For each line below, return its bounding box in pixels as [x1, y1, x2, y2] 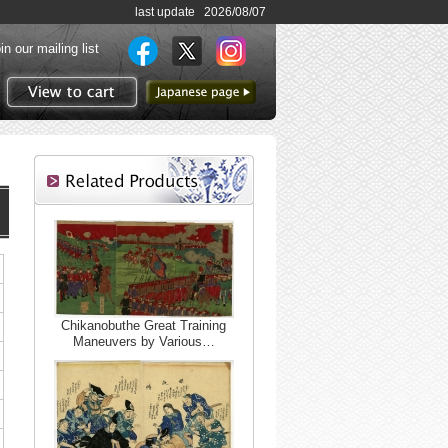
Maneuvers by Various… [72, 334, 215, 349]
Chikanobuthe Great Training [61, 318, 226, 333]
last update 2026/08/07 [135, 5, 266, 19]
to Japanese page [153, 104, 256, 119]
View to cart [69, 113, 138, 128]
